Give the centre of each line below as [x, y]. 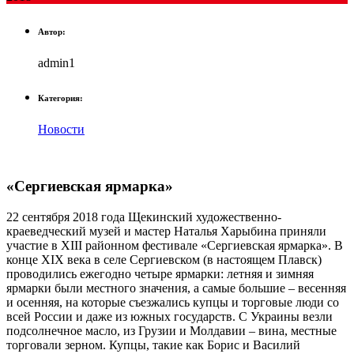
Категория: [60, 98]
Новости [61, 129]
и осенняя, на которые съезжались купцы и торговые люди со [173, 303]
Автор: [52, 31]
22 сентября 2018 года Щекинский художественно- [144, 217]
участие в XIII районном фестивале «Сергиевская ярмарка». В [175, 246]
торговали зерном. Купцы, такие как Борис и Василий [153, 345]
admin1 [56, 62]
